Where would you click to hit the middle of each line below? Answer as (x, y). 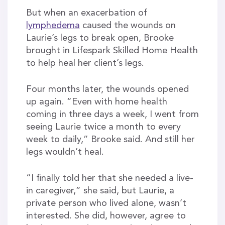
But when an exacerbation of (86, 13)
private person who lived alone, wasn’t (106, 203)
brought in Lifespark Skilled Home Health (112, 50)
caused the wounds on (128, 25)
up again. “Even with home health (96, 102)
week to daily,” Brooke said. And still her (110, 139)
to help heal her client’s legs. (87, 63)
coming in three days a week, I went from (112, 114)
